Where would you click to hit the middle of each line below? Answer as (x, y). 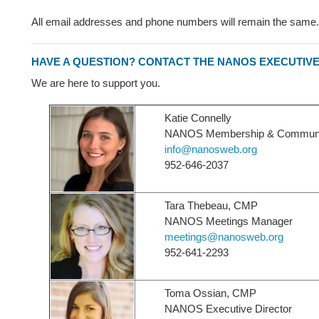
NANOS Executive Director (228, 309)
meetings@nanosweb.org (224, 237)
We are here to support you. (96, 83)
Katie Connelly (198, 118)
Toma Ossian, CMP (210, 293)
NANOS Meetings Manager (229, 221)
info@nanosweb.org (211, 149)
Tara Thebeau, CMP (211, 205)
